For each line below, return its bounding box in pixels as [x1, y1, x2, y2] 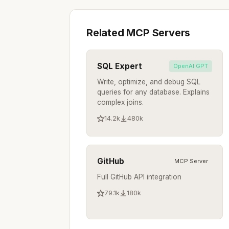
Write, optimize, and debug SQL [97, 77, 200, 86]
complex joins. [97, 98, 144, 106]
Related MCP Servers [86, 26, 191, 39]
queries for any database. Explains [97, 87, 210, 96]
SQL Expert [97, 61, 142, 71]
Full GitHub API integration [97, 172, 181, 181]
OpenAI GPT [173, 62, 209, 70]
